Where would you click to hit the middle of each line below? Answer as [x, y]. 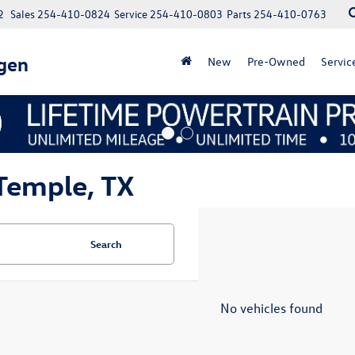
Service [131, 14]
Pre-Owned [276, 61]
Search [106, 244]
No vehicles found [271, 308]
